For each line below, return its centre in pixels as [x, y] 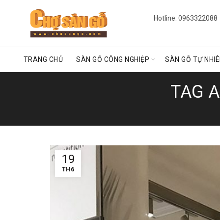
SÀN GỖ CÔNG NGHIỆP [113, 59]
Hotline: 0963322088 [185, 18]
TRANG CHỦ [43, 59]
